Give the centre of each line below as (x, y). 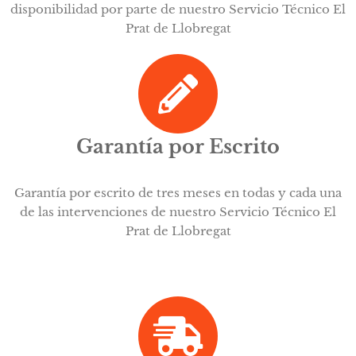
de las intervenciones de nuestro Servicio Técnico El (178, 212)
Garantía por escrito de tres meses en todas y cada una (178, 193)
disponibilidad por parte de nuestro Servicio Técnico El (178, 10)
